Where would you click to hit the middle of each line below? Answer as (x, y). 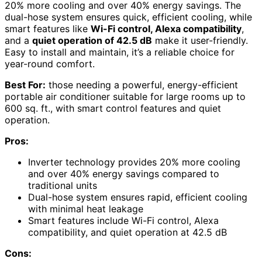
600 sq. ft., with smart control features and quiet (113, 108)
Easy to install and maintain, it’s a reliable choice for (120, 52)
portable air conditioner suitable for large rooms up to (125, 96)
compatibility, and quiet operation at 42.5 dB (127, 232)
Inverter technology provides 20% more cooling (134, 162)
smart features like (48, 29)
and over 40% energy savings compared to (124, 174)
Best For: (25, 85)
